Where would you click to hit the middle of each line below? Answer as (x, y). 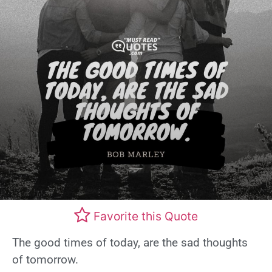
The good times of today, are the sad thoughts (130, 243)
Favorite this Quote (146, 216)
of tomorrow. (45, 260)
